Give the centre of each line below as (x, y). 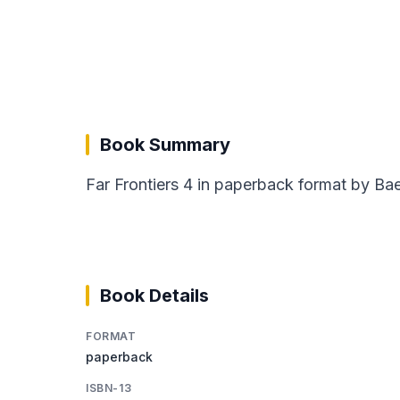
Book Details (154, 295)
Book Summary (165, 144)
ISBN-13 (109, 387)
